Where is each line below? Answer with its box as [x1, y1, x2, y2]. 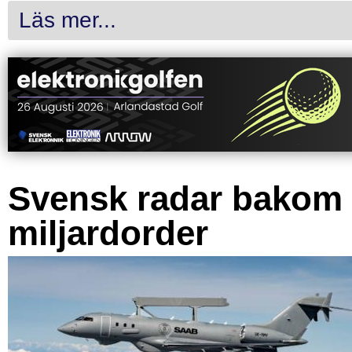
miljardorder [8, 214, 208, 253]
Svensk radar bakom [8, 179, 343, 218]
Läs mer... [19, 8, 117, 33]
